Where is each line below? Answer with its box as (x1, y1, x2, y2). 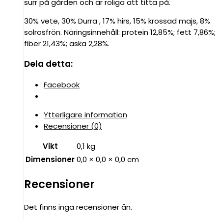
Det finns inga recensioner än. (24, 202, 132, 213)
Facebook (44, 80, 80, 90)
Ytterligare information (44, 110, 127, 120)
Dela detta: (24, 58, 73, 70)
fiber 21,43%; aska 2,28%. (24, 38, 110, 49)
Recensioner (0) (44, 121, 102, 132)
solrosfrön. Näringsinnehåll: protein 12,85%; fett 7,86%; (24, 27, 216, 37)
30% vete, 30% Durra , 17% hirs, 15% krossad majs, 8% (24, 15, 210, 26)
